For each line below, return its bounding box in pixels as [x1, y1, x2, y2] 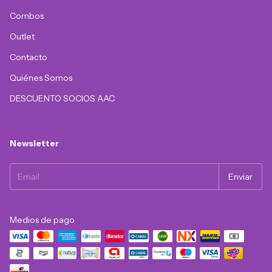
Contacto [10, 51, 47, 63]
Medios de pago [10, 214, 75, 225]
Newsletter [10, 137, 59, 149]
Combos [10, 10, 44, 21]
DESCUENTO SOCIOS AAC [10, 92, 115, 104]
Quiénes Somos [10, 72, 72, 83]
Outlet [10, 30, 35, 42]
